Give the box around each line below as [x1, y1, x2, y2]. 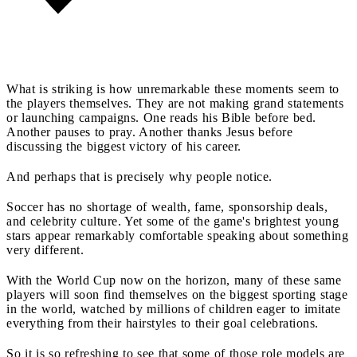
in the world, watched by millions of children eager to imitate [6, 301, 340, 316]
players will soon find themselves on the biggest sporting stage [6, 287, 347, 301]
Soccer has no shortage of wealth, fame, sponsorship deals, [6, 199, 328, 214]
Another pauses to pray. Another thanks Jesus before [6, 124, 292, 139]
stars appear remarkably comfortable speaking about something [6, 228, 348, 242]
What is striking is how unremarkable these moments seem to [6, 81, 339, 96]
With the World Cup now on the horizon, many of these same [6, 273, 341, 287]
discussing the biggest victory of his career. [6, 139, 241, 153]
